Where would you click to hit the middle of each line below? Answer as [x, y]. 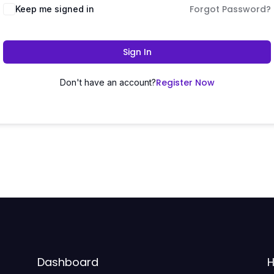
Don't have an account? [108, 82]
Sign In [137, 52]
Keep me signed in [55, 9]
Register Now [185, 83]
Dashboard [68, 262]
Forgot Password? [230, 9]
